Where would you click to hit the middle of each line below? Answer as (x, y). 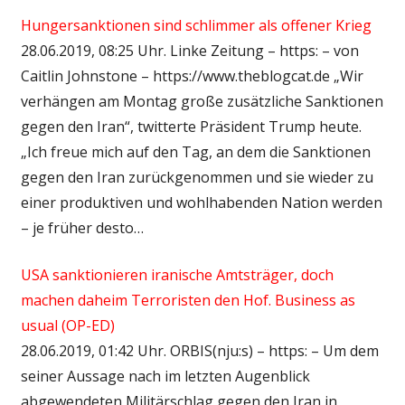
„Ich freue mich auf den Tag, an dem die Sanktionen (195, 151)
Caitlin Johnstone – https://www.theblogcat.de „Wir (192, 75)
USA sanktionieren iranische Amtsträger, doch (177, 274)
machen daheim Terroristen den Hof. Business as (188, 300)
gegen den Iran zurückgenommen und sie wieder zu (197, 177)
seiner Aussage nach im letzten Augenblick (165, 376)
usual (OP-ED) (67, 325)
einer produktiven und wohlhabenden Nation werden (201, 202)
